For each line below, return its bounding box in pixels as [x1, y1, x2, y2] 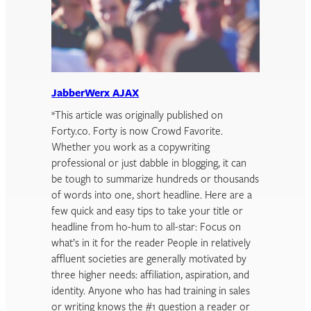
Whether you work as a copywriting [51, 143, 210, 154]
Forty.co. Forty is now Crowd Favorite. [51, 127, 228, 138]
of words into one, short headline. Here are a [51, 191, 253, 202]
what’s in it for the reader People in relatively [51, 239, 251, 250]
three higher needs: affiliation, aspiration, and [51, 271, 250, 282]
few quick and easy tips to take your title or [51, 207, 244, 218]
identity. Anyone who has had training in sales [51, 287, 251, 298]
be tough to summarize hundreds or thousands [51, 175, 260, 186]
